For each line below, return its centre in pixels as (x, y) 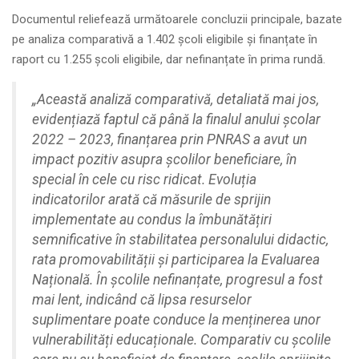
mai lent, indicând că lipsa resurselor (142, 299)
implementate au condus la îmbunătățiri (152, 219)
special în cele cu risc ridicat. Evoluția (144, 179)
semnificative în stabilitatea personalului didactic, (180, 239)
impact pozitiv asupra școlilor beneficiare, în (164, 159)
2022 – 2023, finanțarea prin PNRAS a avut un (169, 139)
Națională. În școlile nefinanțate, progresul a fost (177, 279)
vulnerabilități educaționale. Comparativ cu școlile (182, 339)
